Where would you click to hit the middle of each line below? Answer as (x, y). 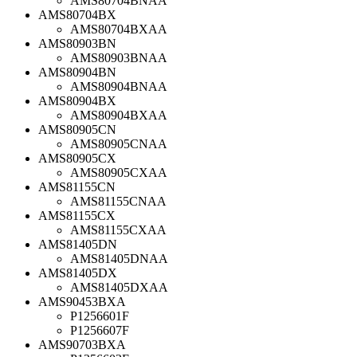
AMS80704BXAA (119, 29)
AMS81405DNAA (119, 258)
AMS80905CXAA (119, 172)
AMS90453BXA (82, 301)
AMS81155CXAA (118, 229)
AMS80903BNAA (119, 57)
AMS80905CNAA (119, 143)
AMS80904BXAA (119, 115)
